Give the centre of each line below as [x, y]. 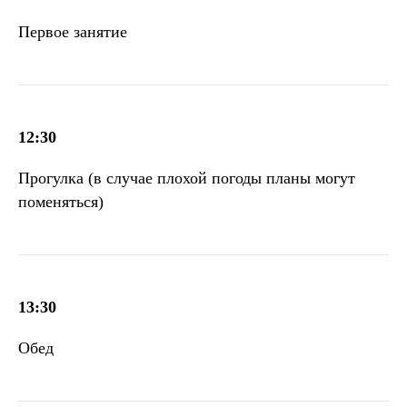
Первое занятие [73, 31]
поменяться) [61, 201]
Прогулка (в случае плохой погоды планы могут [187, 178]
